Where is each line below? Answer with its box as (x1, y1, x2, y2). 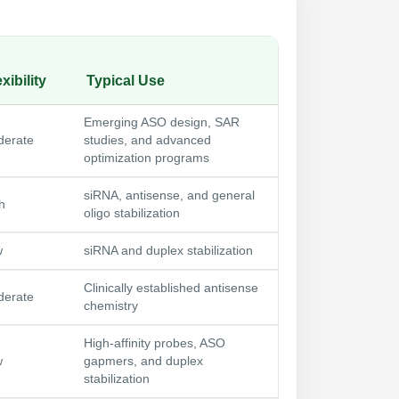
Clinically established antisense (84, 281, 258, 295)
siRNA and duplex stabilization (84, 243, 253, 257)
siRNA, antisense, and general (84, 188, 255, 202)
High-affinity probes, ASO (84, 336, 225, 350)
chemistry (84, 298, 138, 313)
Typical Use (86, 72, 165, 88)
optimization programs (84, 151, 209, 165)
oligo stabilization (84, 206, 180, 220)
